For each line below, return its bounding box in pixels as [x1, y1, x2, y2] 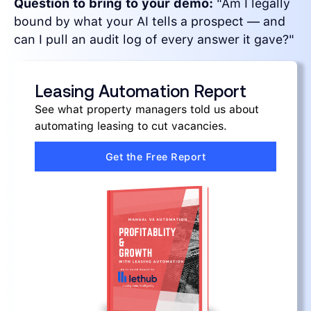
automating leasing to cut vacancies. [35, 119, 227, 133]
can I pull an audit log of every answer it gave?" [14, 32, 294, 47]
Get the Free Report [105, 151, 206, 163]
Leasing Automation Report [35, 82, 246, 101]
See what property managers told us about [35, 103, 259, 117]
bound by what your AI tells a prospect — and [14, 14, 285, 29]
